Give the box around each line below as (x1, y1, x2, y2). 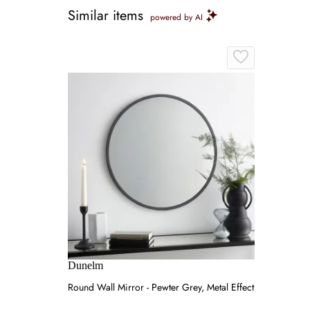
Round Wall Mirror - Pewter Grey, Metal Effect (68, 280, 254, 294)
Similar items (68, 6, 143, 26)
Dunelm (68, 259, 103, 271)
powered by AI (150, 11, 203, 24)
